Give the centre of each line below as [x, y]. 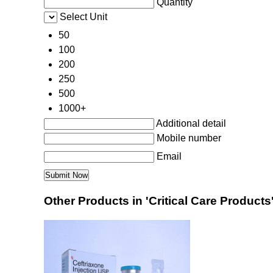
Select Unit [83, 17]
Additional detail [191, 124]
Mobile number [189, 138]
